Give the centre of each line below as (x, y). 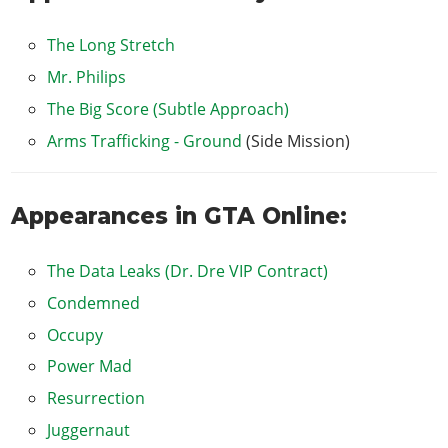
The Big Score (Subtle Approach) (168, 108)
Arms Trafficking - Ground (145, 140)
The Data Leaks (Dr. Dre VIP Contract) (188, 271)
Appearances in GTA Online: (179, 215)
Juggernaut (89, 429)
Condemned (94, 302)
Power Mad (90, 366)
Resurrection (96, 398)
